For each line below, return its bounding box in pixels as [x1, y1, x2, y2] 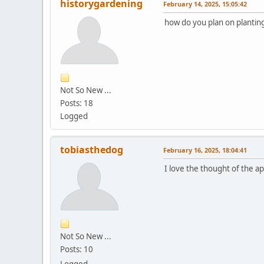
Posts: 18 [60, 97, 93, 108]
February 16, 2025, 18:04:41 [163, 145, 247, 154]
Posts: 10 [60, 243, 93, 255]
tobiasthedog [60, 143, 123, 156]
